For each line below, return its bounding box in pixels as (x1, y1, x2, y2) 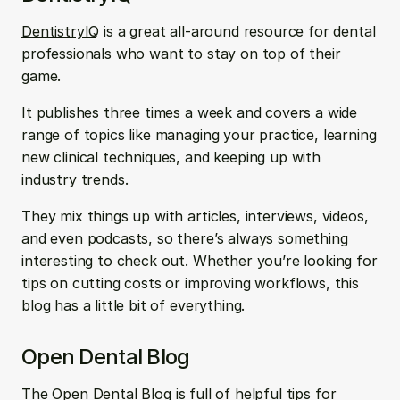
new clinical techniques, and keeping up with (21, 148, 321, 166)
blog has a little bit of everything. (21, 296, 246, 314)
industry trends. (21, 171, 133, 188)
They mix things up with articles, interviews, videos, (21, 207, 369, 225)
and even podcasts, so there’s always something (21, 229, 348, 247)
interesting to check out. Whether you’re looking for (21, 252, 378, 270)
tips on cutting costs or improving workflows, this (21, 274, 359, 292)
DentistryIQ (21, 22, 100, 40)
